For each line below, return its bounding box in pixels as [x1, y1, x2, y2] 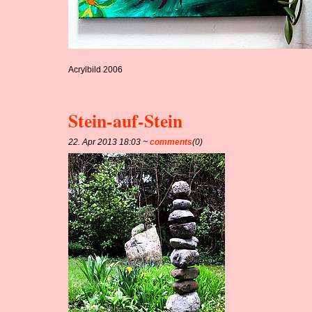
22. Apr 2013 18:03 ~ [68, 136, 150, 147]
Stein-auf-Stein [68, 107, 183, 134]
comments [150, 136, 193, 147]
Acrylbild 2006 [68, 64, 123, 75]
